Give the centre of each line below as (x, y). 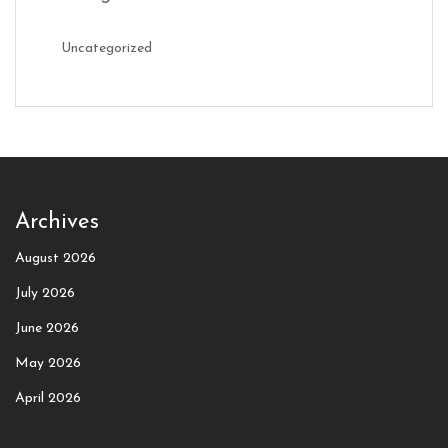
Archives (57, 222)
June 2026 (47, 329)
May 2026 (48, 364)
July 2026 (45, 294)
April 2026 (48, 399)
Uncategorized (106, 49)
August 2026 (55, 259)
